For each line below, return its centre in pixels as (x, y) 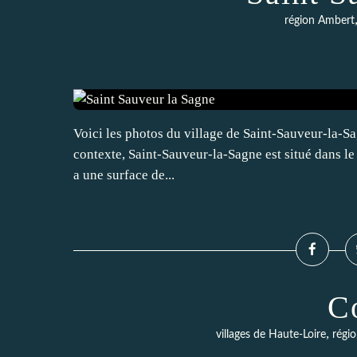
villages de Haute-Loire (271, 335)
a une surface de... (124, 175)
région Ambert (319, 21)
